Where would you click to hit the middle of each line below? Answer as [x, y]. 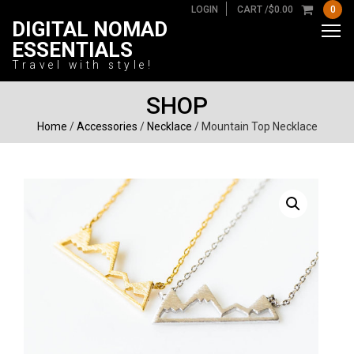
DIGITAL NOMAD [90, 29]
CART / [253, 9]
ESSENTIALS [72, 50]
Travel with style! [83, 65]
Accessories [107, 126]
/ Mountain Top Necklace [254, 126]
